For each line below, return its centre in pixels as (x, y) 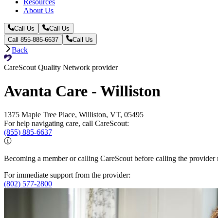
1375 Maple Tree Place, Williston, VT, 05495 (74, 115)
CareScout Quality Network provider (61, 67)
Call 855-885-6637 (33, 39)
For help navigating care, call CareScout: (66, 124)
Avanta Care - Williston (82, 91)
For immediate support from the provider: (67, 175)
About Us (38, 10)
